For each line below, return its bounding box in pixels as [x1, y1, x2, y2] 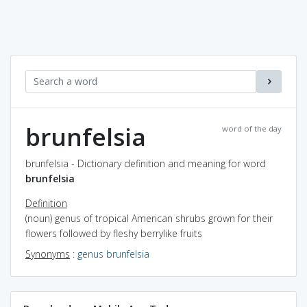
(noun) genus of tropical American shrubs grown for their [25, 211, 273, 225]
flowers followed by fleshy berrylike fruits [25, 226, 202, 240]
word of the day [222, 123, 282, 134]
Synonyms [25, 247, 70, 260]
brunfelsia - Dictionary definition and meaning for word [25, 156, 266, 170]
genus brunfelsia [77, 247, 149, 260]
